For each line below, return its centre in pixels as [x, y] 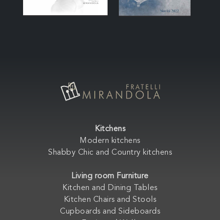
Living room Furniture [110, 177]
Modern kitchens [110, 141]
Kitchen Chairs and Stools [110, 200]
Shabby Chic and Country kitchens [110, 153]
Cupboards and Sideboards [110, 212]
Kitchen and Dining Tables [110, 188]
